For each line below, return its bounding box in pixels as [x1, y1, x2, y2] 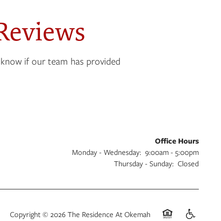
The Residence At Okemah [68, 209, 150, 219]
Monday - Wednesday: [72, 147, 141, 157]
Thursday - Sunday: [114, 158, 174, 169]
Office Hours [155, 136, 199, 147]
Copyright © [10, 209, 50, 219]
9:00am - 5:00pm [145, 147, 199, 157]
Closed [178, 158, 199, 169]
